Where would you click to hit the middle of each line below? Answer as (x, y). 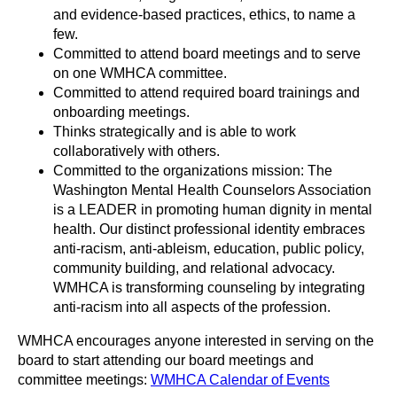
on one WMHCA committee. (140, 73)
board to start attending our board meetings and (166, 360)
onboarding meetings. (121, 112)
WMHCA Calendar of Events (240, 380)
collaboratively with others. (136, 151)
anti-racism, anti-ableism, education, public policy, (209, 249)
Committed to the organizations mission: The (193, 171)
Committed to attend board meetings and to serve (207, 54)
